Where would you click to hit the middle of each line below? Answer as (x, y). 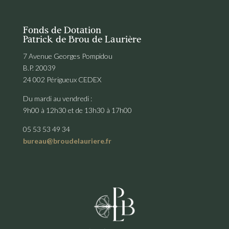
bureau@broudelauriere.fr (67, 141)
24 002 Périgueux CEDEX (62, 79)
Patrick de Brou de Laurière (82, 40)
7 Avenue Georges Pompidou (67, 56)
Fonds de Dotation (62, 31)
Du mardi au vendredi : (57, 98)
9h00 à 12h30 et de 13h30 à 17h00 (77, 110)
